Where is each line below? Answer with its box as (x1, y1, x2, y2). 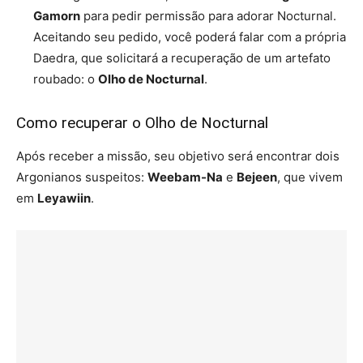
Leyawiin (37, 190, 91, 206)
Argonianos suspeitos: (16, 169, 147, 185)
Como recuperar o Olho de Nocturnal (16, 113, 268, 132)
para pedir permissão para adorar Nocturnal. (80, 7, 336, 23)
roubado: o (33, 70, 98, 87)
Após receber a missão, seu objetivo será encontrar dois (16, 147, 340, 164)
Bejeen (237, 169, 277, 185)
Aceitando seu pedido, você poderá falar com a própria (33, 28, 346, 45)
